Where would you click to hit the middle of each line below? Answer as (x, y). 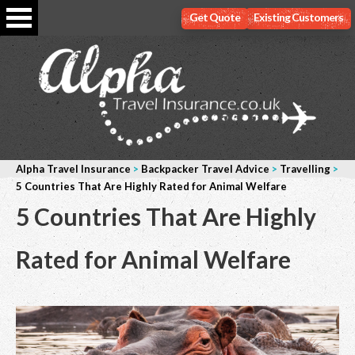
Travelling (305, 169)
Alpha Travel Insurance (73, 169)
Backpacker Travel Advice (205, 169)
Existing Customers (298, 17)
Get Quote (215, 17)
